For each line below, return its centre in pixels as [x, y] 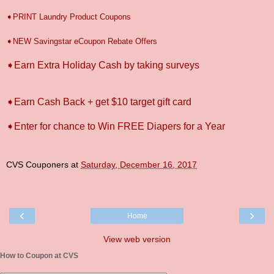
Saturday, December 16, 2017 [139, 165]
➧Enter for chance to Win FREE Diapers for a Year [116, 126]
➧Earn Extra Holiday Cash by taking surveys [103, 65]
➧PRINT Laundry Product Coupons [71, 17]
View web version [137, 239]
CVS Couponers [37, 165]
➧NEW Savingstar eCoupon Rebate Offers [82, 41]
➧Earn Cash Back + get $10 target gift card [100, 102]
